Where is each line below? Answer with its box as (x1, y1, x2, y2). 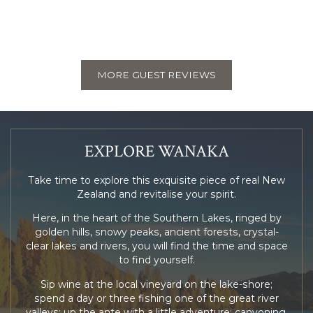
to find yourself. (118, 254, 195, 267)
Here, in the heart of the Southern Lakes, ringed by (31, 212, 282, 225)
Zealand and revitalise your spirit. (77, 188, 236, 201)
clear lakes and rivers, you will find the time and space (25, 240, 288, 253)
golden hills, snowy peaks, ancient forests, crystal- (34, 226, 279, 239)
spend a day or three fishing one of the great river (34, 291, 279, 305)
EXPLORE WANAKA (84, 140, 229, 163)
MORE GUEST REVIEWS (97, 69, 216, 80)
